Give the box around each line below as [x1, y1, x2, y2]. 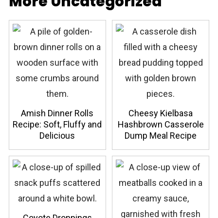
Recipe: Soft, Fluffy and [13, 119, 102, 129]
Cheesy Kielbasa [128, 108, 193, 118]
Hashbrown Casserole [117, 119, 204, 129]
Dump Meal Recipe [125, 130, 197, 141]
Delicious [39, 130, 75, 141]
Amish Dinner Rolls [21, 108, 94, 118]
